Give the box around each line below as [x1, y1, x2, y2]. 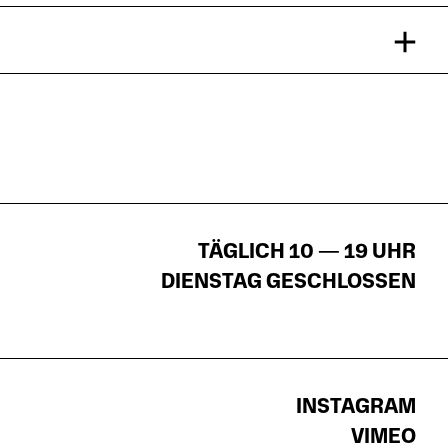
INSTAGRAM [296, 394, 416, 419]
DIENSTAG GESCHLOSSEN [161, 269, 416, 294]
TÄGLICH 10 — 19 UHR [198, 239, 416, 264]
